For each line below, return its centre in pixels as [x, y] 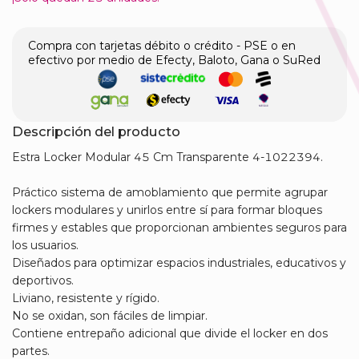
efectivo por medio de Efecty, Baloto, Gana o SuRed [174, 61]
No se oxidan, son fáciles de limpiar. [110, 316]
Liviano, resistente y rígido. [86, 298]
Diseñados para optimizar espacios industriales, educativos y [179, 263]
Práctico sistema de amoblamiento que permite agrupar [170, 193]
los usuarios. [45, 246]
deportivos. [43, 281]
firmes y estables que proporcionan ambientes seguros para [179, 228]
